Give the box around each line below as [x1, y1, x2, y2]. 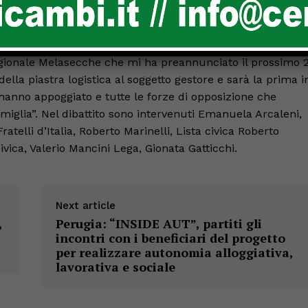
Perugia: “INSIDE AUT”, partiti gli [55, 214, 262, 232]
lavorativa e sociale [55, 258, 175, 275]
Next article [55, 199, 115, 212]
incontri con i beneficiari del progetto [55, 229, 285, 246]
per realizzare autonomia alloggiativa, [55, 243, 293, 261]
